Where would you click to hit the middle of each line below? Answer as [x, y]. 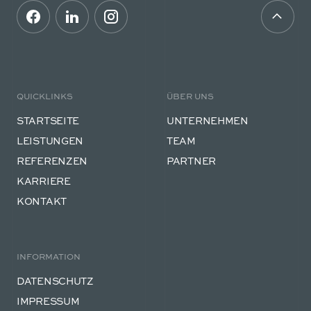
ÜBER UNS [190, 96]
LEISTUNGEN [50, 141]
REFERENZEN [52, 161]
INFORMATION [49, 257]
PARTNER [192, 161]
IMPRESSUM [48, 301]
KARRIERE [44, 181]
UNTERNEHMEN [208, 120]
